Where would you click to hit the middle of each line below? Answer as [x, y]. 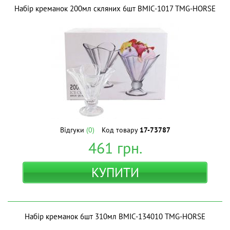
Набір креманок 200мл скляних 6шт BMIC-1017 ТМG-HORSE [115, 8]
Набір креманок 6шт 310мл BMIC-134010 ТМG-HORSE [115, 216]
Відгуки [73, 130]
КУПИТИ [115, 172]
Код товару [120, 130]
